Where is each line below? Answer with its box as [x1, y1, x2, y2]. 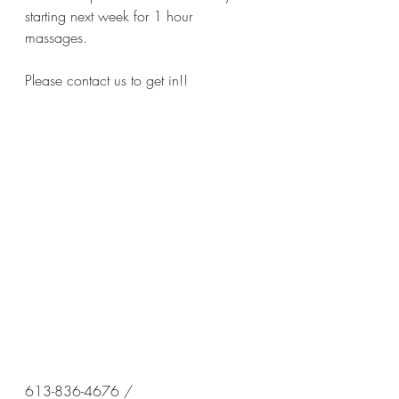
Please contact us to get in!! [25, 70, 188, 90]
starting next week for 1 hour [25, 6, 197, 26]
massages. [25, 28, 92, 47]
